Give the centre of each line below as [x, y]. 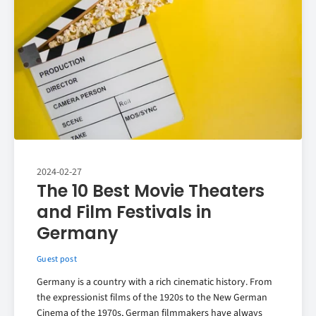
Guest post [57, 260]
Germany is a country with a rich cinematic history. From [154, 282]
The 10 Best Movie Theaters [151, 191]
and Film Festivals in [124, 212]
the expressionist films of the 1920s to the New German [152, 298]
